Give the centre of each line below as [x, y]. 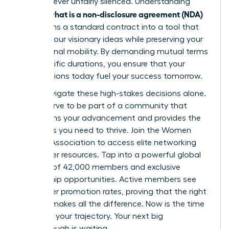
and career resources [58, 155]
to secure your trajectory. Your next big [91, 216]
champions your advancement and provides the [110, 118]
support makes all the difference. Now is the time [112, 204]
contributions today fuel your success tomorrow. [111, 76]
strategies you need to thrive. [75, 131]
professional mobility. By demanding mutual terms [113, 52]
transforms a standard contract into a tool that [109, 27]
